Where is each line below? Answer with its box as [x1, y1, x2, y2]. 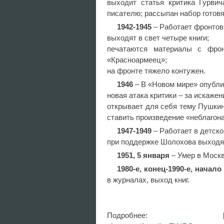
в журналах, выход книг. [107, 175, 189, 184]
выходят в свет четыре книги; [107, 33, 209, 42]
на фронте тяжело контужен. [107, 66, 207, 75]
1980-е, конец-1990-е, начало [117, 164, 221, 173]
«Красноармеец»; [107, 55, 167, 64]
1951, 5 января [117, 151, 169, 159]
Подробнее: [107, 211, 223, 219]
